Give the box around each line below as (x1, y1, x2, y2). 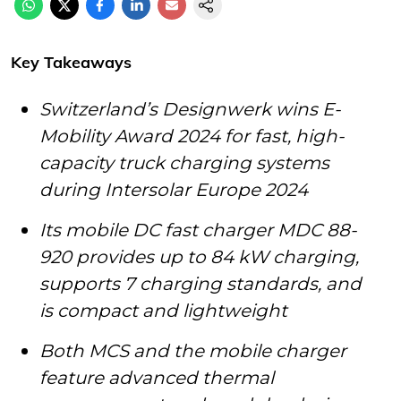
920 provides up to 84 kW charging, (39, 245, 359, 268)
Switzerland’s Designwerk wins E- (39, 98, 341, 120)
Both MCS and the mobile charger (39, 339, 346, 362)
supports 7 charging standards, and (39, 272, 362, 294)
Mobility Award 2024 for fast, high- (39, 124, 345, 147)
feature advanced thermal (39, 366, 274, 388)
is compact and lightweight (39, 299, 287, 321)
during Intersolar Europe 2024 (39, 178, 308, 200)
